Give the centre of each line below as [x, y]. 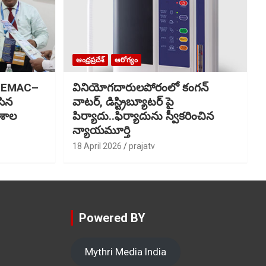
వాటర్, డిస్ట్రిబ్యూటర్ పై [123, 102]
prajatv [142, 146]
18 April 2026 [97, 146]
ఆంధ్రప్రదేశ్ [90, 60]
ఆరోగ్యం [126, 60]
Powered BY [112, 218]
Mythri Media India [125, 252]
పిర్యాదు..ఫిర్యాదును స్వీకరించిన [143, 116]
